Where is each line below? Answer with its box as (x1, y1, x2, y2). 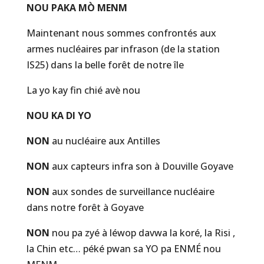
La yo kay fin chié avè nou (26, 84, 140, 97)
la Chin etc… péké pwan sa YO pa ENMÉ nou (26, 242, 221, 255)
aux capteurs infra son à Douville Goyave (51, 160, 233, 173)
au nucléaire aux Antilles (51, 134, 160, 147)
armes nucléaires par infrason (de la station (26, 42, 220, 55)
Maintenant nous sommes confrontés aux (26, 27, 216, 39)
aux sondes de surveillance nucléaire (51, 185, 214, 198)
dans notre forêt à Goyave (26, 201, 144, 214)
